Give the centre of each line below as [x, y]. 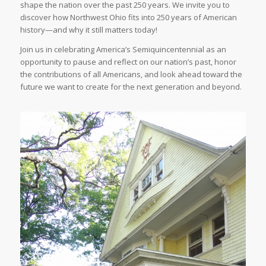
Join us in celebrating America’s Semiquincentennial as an [123, 49]
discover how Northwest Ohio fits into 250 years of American [128, 18]
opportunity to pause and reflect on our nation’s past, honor [128, 61]
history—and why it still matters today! [88, 30]
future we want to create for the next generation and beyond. [131, 86]
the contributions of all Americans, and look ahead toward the [131, 74]
